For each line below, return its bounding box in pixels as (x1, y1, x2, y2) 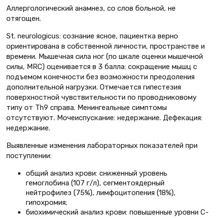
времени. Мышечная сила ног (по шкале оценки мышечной (6, 52, 203, 61)
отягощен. (6, 14, 41, 23)
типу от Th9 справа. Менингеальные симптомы (6, 103, 167, 112)
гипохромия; (26, 198, 67, 207)
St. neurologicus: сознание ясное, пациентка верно (6, 31, 178, 40)
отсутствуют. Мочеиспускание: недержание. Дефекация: (6, 113, 202, 122)
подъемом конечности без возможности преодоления (6, 72, 195, 81)
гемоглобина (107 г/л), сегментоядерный (26, 178, 164, 187)
